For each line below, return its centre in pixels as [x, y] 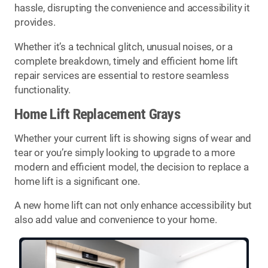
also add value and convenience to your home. [116, 220]
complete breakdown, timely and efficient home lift [127, 61]
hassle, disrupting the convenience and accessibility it [132, 8]
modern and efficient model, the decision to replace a [132, 167]
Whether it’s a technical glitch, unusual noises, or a [124, 47]
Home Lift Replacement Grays [97, 114]
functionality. [42, 90]
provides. [35, 23]
